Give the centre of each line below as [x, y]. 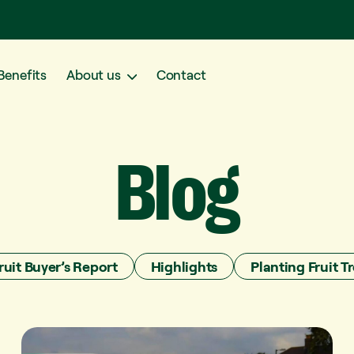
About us [94, 75]
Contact [181, 75]
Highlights [184, 266]
